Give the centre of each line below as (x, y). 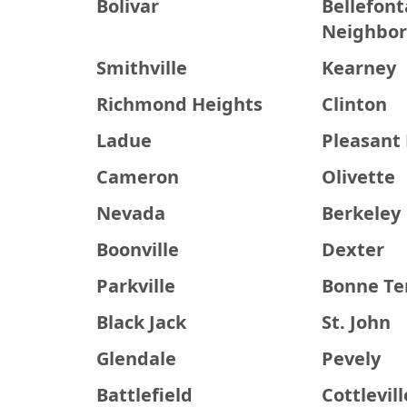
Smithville (141, 68)
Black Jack (141, 322)
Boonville (137, 249)
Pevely (352, 358)
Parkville (135, 286)
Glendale (136, 358)
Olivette (359, 177)
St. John (357, 322)
